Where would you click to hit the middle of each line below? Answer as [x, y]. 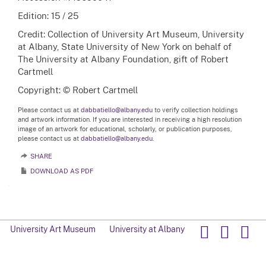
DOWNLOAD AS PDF [62, 171]
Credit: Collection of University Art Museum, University [131, 34]
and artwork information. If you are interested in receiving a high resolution [130, 120]
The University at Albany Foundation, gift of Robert [123, 59]
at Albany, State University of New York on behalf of [125, 47]
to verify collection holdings [195, 110]
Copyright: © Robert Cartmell [78, 90]
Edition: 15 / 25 [48, 16]
